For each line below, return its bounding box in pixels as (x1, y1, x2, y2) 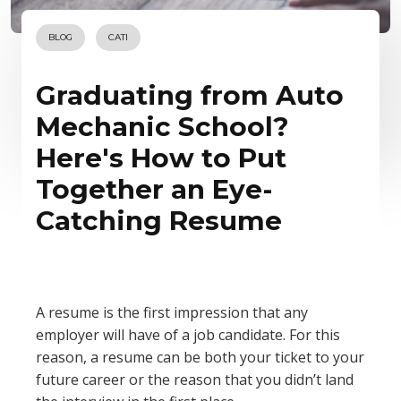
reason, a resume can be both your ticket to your (36, 347, 364, 367)
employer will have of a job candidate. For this (36, 325, 340, 345)
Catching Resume (36, 204, 282, 236)
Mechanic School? (36, 110, 289, 142)
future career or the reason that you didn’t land (36, 370, 354, 389)
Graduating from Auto (36, 79, 344, 111)
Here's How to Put (36, 141, 286, 174)
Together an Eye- (36, 173, 273, 205)
